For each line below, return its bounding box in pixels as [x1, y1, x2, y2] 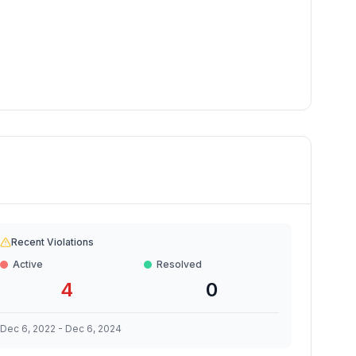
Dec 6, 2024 [64, 323, 122, 335]
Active [12, 258, 43, 270]
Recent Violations [10, 236, 94, 248]
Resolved [157, 258, 203, 270]
